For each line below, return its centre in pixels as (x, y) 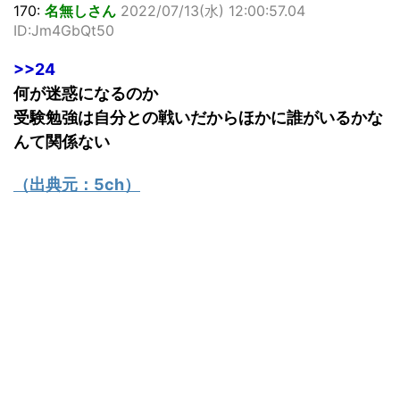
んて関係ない (62, 141)
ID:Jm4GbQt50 (64, 30)
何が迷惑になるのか (86, 93)
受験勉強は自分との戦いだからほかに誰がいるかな (198, 117)
